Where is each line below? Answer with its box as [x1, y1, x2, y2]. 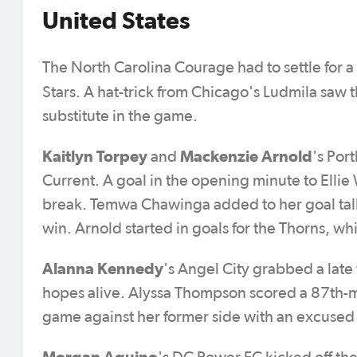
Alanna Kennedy [42, 259, 163, 277]
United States [42, 6, 190, 33]
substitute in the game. [42, 108, 198, 124]
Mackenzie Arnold [180, 147, 312, 165]
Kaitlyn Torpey [42, 147, 147, 165]
